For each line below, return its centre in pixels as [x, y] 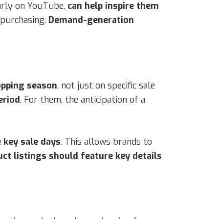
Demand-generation [91, 20]
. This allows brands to [106, 142]
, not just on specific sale [106, 85]
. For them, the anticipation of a [83, 99]
